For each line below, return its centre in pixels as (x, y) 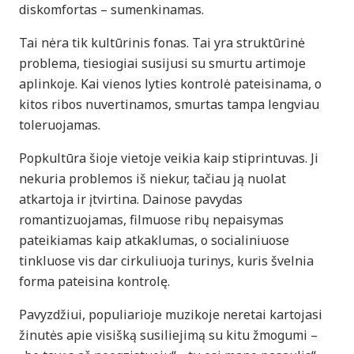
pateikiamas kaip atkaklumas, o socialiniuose (154, 240)
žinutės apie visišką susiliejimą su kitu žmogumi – (168, 335)
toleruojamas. (60, 124)
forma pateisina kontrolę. (94, 281)
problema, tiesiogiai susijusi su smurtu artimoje (162, 63)
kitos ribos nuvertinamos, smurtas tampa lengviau (169, 104)
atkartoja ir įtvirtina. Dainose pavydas (131, 199)
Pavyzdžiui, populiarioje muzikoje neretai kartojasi (171, 314)
